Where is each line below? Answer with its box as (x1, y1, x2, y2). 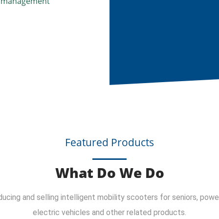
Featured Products (65, 135, 154, 149)
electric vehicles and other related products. (33, 207, 186, 217)
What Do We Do (55, 163, 164, 182)
